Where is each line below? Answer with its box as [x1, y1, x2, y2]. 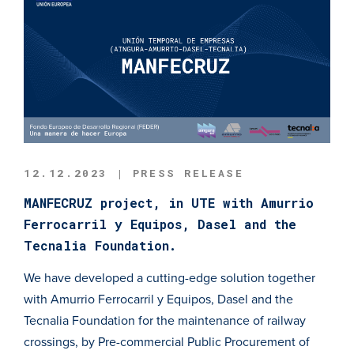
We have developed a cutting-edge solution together [24, 269, 315, 286]
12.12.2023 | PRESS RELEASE [24, 165, 244, 180]
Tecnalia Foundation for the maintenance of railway [24, 312, 306, 329]
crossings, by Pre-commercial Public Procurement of [24, 333, 310, 350]
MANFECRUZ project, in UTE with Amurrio [24, 194, 314, 211]
